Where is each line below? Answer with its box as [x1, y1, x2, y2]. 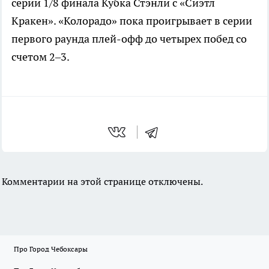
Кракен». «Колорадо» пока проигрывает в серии [11, 13, 252, 28]
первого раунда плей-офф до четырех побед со [11, 31, 247, 46]
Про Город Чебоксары [14, 244, 88, 254]
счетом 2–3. [11, 49, 70, 64]
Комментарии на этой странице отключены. [2, 175, 203, 187]
